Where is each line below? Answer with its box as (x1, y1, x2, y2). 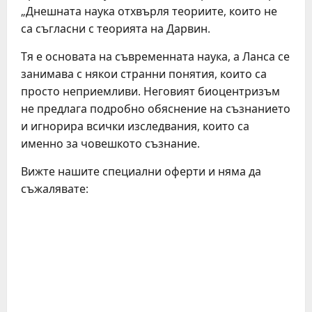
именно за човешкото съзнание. (21, 136, 200, 151)
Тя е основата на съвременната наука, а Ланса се (21, 49, 290, 64)
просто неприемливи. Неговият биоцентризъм (21, 84, 280, 99)
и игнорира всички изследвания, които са (21, 118, 249, 134)
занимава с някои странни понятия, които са (21, 66, 267, 81)
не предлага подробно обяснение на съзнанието (21, 101, 290, 116)
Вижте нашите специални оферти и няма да (21, 164, 261, 179)
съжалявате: (21, 181, 88, 196)
